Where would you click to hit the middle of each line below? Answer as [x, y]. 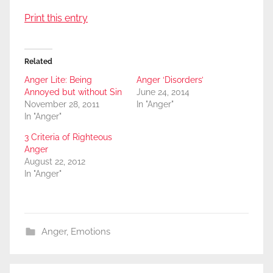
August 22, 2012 [55, 162]
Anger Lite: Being [58, 80]
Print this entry [56, 18]
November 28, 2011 [62, 105]
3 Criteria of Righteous [68, 137]
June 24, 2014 [163, 92]
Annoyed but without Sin [73, 92]
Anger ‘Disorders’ [170, 80]
